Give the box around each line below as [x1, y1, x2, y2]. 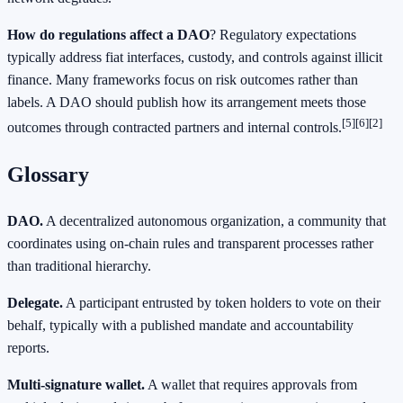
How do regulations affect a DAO [7, 27, 210, 43]
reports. [7, 339, 49, 355]
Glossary [7, 162, 89, 186]
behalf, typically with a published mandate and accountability [7, 317, 354, 333]
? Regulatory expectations [210, 27, 356, 43]
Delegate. [7, 294, 63, 310]
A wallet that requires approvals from [145, 376, 357, 392]
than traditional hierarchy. [7, 257, 151, 273]
